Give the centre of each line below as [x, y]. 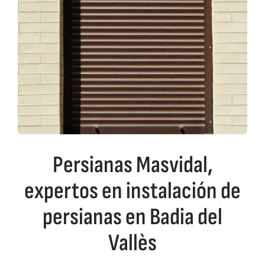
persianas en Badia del [132, 217]
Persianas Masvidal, [132, 165]
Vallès [132, 243]
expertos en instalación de [132, 191]
